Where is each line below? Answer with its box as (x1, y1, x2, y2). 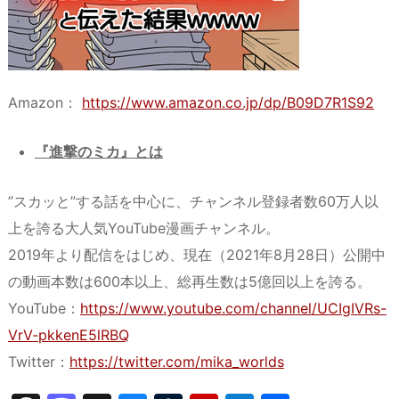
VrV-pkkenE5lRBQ (8, 325, 129, 344)
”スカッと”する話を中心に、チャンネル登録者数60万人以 (8, 191, 379, 210)
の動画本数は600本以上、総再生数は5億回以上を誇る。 (8, 272, 371, 290)
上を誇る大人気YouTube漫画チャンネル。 (8, 218, 280, 237)
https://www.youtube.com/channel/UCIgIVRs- (80, 298, 387, 317)
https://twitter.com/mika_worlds (69, 352, 284, 370)
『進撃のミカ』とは (35, 142, 163, 161)
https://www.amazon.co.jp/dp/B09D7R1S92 (82, 93, 374, 111)
